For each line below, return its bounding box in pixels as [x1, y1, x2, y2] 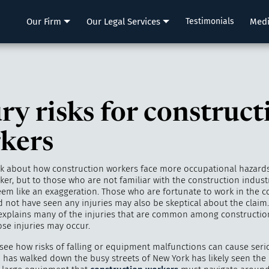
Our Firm [26, 16, 62, 27]
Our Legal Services [86, 16, 160, 27]
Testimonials [185, 16, 234, 26]
